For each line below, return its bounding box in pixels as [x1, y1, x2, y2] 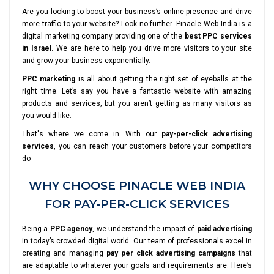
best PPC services [184, 32, 253, 40]
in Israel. [22, 44, 54, 53]
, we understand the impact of [92, 224, 197, 233]
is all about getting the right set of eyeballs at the [75, 75, 253, 83]
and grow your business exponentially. [22, 56, 150, 65]
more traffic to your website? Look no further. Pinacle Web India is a [22, 20, 252, 28]
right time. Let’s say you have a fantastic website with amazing [22, 87, 252, 95]
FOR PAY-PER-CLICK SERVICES [45, 197, 229, 211]
